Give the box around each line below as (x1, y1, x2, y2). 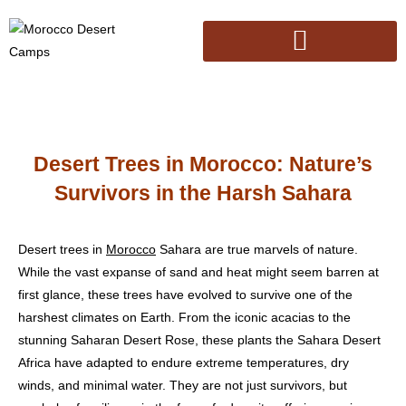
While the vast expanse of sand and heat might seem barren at (18, 265, 379, 279)
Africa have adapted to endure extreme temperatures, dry (18, 355, 349, 370)
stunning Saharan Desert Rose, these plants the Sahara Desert (18, 333, 381, 347)
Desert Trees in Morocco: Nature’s (34, 151, 372, 176)
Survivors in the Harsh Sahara (54, 180, 352, 205)
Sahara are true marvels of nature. (156, 242, 358, 256)
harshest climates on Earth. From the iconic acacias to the (18, 310, 351, 324)
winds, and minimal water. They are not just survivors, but (18, 378, 347, 392)
